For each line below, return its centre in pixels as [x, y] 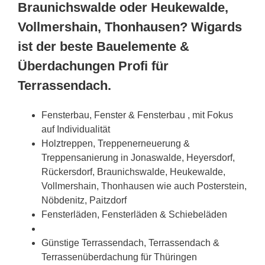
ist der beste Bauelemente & [104, 46]
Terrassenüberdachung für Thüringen [119, 257]
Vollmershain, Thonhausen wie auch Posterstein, [144, 186]
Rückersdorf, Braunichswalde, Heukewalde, [133, 172]
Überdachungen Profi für [93, 66]
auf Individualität [76, 129]
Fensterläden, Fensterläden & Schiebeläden [134, 214]
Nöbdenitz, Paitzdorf [84, 200]
